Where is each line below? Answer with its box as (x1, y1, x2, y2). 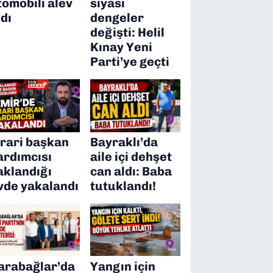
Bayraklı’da (90, 134, 158, 149)
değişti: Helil (90, 24, 165, 40)
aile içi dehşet (90, 149, 172, 164)
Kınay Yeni (90, 39, 153, 54)
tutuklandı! (90, 178, 157, 193)
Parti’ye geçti (90, 54, 170, 69)
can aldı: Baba (90, 163, 172, 179)
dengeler (90, 10, 144, 25)
